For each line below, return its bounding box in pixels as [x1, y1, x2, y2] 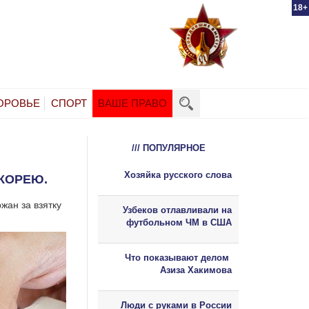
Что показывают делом [125, 252, 232, 263]
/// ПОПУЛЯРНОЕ [131, 142, 206, 153]
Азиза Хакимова [160, 264, 232, 275]
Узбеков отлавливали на [123, 204, 232, 215]
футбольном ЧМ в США [126, 217, 232, 228]
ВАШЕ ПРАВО [98, 97, 167, 109]
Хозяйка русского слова [124, 169, 232, 180]
